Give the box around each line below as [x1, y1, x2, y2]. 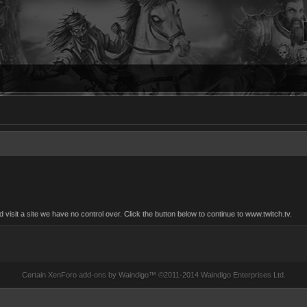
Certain [21, 271, 48, 279]
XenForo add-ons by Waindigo [47, 271, 149, 279]
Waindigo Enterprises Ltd [200, 271, 284, 279]
